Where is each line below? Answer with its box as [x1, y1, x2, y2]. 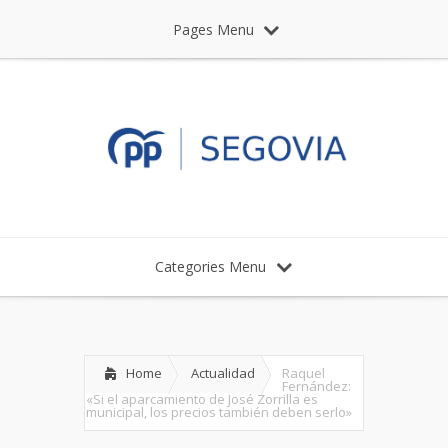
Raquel [282, 363, 325, 382]
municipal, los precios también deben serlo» [86, 402, 352, 421]
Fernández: [282, 376, 351, 395]
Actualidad [191, 363, 255, 382]
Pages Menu [173, 20, 254, 39]
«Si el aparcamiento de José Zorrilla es [86, 389, 318, 408]
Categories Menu [154, 256, 266, 276]
